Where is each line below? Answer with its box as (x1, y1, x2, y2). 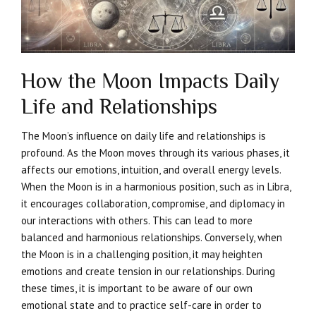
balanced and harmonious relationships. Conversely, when (21, 230, 282, 244)
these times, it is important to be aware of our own (21, 281, 253, 295)
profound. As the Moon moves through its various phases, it (21, 145, 290, 159)
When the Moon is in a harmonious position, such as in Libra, (21, 179, 291, 193)
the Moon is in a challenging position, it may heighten (21, 247, 262, 261)
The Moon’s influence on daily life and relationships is (21, 128, 266, 142)
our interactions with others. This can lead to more (21, 213, 253, 227)
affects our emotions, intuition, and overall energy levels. (21, 162, 281, 176)
